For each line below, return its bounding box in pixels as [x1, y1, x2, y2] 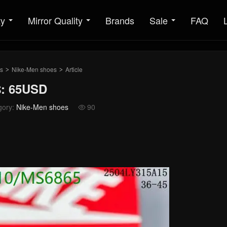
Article [64, 65, 83, 73]
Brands [105, 14, 134, 27]
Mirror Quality [28, 14, 83, 27]
